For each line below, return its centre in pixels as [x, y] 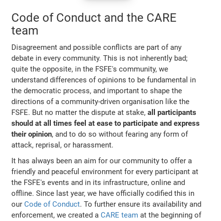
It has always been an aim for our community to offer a [102, 161]
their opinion [32, 134]
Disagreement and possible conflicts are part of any [97, 48]
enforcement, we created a [56, 215]
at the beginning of [170, 215]
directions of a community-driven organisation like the [101, 102]
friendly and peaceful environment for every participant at [105, 172]
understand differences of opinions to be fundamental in [104, 80]
